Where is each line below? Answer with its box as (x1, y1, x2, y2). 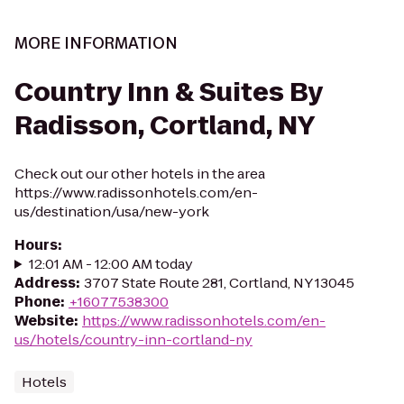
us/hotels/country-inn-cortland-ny (14, 330, 252, 349)
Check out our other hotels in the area (14, 164, 265, 183)
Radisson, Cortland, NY (14, 108, 315, 143)
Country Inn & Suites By (14, 75, 323, 110)
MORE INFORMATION (14, 32, 178, 54)
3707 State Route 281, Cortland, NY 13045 (84, 273, 354, 292)
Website (14, 311, 74, 330)
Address (14, 273, 76, 292)
